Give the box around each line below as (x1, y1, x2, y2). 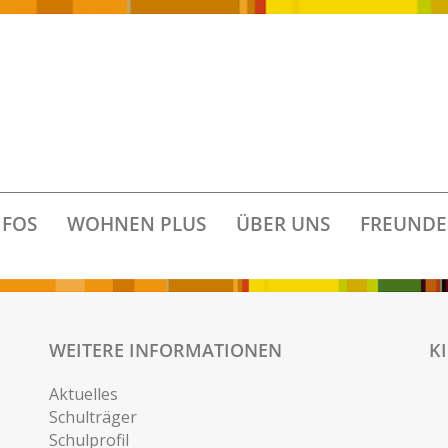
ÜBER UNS (235, 211, 330, 237)
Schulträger (49, 406, 137, 428)
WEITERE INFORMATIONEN (49, 338, 282, 362)
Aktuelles (49, 383, 118, 405)
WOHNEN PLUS (66, 211, 206, 237)
